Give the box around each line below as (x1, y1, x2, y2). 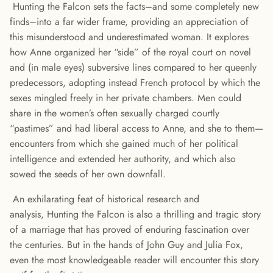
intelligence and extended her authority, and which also (10, 152, 236, 166)
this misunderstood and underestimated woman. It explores (10, 30, 249, 44)
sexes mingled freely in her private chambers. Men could (10, 91, 241, 105)
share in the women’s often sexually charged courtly (10, 106, 219, 121)
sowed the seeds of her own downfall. (10, 167, 166, 182)
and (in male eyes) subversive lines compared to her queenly (10, 60, 257, 75)
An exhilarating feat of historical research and (10, 192, 199, 207)
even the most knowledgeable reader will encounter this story (10, 253, 259, 268)
